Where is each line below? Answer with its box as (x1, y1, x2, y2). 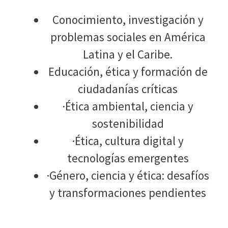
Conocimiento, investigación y (52, 12, 204, 27)
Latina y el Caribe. (83, 47, 173, 62)
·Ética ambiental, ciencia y (62, 99, 193, 113)
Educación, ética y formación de (48, 64, 208, 79)
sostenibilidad (92, 116, 164, 131)
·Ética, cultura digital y (72, 133, 184, 148)
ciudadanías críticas (78, 81, 178, 96)
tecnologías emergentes (67, 151, 189, 165)
